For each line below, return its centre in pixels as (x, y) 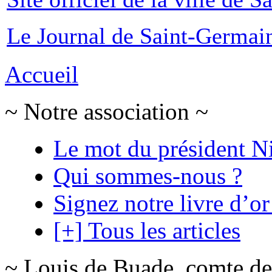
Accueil (42, 74)
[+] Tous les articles (147, 230)
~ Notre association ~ (107, 111)
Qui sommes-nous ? (148, 175)
